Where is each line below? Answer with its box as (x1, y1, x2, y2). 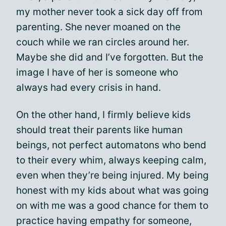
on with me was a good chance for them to (16, 200, 208, 211)
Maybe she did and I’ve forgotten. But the (16, 51, 203, 63)
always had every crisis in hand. (16, 82, 161, 93)
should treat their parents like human (16, 124, 183, 136)
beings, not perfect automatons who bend (16, 139, 206, 151)
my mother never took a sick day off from (16, 6, 203, 18)
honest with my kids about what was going (16, 185, 209, 196)
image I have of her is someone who (16, 67, 178, 78)
